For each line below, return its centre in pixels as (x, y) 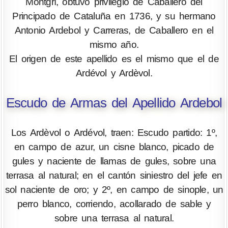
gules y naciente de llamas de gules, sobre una (114, 161)
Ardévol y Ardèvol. (114, 73)
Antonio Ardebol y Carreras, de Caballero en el (114, 30)
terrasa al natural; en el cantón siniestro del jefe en (114, 175)
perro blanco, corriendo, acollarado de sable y (114, 204)
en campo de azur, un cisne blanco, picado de (114, 147)
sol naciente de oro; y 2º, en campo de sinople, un (114, 189)
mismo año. (114, 44)
